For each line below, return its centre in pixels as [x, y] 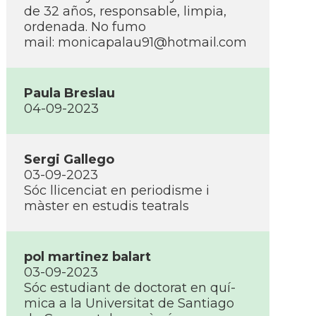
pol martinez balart [87, 257]
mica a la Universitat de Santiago [129, 303]
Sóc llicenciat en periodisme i [117, 190]
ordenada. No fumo [85, 27]
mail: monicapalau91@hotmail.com [135, 42]
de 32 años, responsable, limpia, [125, 11]
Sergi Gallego [69, 159]
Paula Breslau [69, 93]
